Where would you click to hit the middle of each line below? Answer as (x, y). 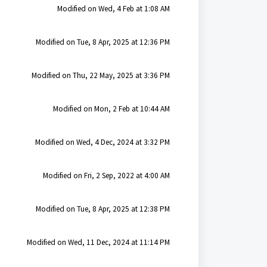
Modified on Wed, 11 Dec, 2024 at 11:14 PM (98, 242)
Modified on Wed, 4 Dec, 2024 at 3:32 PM (102, 142)
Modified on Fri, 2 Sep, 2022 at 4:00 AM (106, 176)
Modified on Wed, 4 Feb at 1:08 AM (113, 9)
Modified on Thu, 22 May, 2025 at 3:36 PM (100, 75)
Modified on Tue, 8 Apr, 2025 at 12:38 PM (103, 209)
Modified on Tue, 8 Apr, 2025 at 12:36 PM (103, 42)
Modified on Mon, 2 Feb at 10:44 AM (111, 109)
